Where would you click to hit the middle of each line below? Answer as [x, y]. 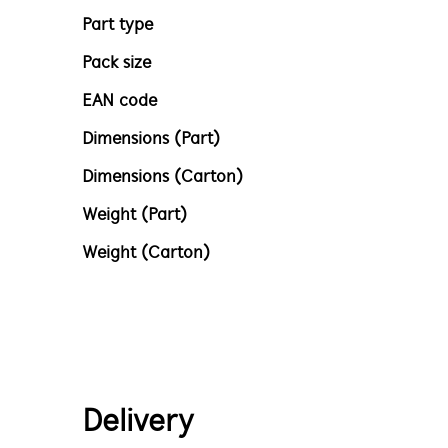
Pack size [116, 63]
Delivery [138, 423]
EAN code [119, 101]
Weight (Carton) [146, 253]
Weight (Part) [134, 215]
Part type [117, 25]
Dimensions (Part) [151, 139]
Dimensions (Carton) [162, 177]
